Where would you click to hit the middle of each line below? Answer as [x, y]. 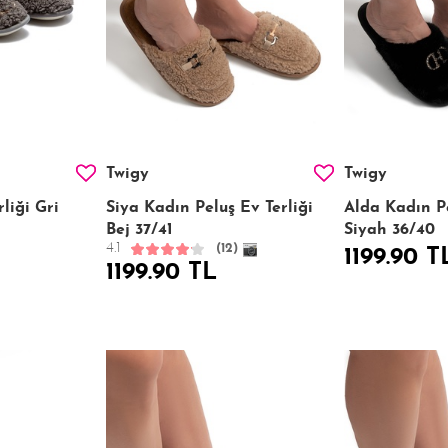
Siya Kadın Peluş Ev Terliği [209, 207]
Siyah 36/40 [389, 229]
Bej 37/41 [139, 229]
